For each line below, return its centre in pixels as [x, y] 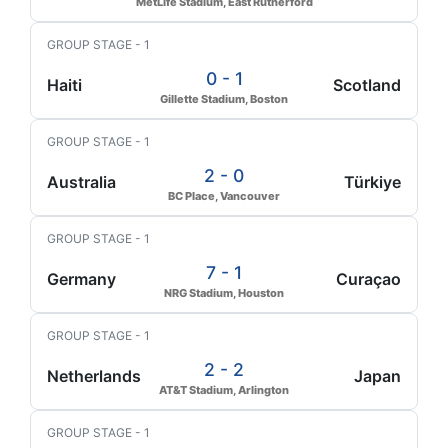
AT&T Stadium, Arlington [224, 390]
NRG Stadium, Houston [224, 293]
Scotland [367, 85]
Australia [81, 182]
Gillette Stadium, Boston [224, 99]
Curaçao [368, 279]
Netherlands [94, 376]
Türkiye [372, 182]
